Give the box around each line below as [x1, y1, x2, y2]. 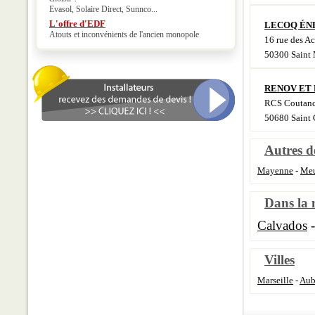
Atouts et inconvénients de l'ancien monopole [49, 30, 199, 39]
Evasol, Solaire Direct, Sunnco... [49, 4, 157, 14]
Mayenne [257, 165, 293, 176]
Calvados [257, 218, 307, 233]
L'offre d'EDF [49, 18, 105, 29]
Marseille [257, 275, 293, 285]
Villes [264, 252, 295, 267]
